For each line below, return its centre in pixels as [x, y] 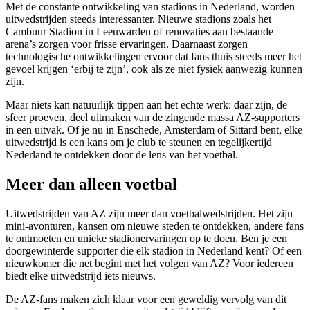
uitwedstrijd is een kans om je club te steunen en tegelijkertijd [139, 142]
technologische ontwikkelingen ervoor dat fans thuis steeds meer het [154, 56]
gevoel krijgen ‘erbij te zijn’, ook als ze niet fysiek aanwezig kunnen [154, 69]
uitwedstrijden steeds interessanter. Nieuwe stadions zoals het [138, 19]
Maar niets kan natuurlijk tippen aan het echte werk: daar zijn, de [146, 104]
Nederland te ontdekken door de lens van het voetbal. [122, 154]
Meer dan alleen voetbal [91, 184]
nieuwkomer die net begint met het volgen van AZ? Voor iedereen [149, 263]
